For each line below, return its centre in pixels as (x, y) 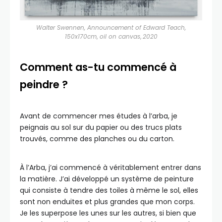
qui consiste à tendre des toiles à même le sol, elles (109, 191)
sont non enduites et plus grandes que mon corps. (107, 202)
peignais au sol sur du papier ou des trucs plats (101, 128)
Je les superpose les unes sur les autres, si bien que (108, 213)
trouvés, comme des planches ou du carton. (97, 139)
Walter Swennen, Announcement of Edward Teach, (111, 28)
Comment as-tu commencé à (98, 67)
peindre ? (44, 85)
